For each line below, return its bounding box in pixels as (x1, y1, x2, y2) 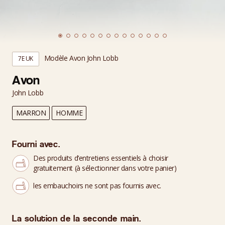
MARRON (16, 108, 46, 118)
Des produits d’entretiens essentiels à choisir (33, 153, 168, 163)
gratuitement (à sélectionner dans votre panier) (33, 163, 177, 173)
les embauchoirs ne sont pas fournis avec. (33, 181, 161, 190)
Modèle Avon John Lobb (44, 53, 119, 63)
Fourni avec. (12, 140, 60, 150)
